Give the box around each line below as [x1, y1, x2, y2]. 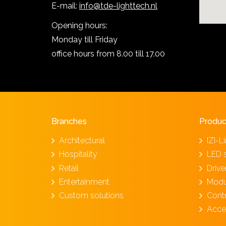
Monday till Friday [51, 35, 118, 44]
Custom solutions [59, 190, 124, 200]
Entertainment [59, 177, 109, 187]
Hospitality [59, 149, 97, 159]
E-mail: [51, 1, 79, 11]
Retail [59, 163, 79, 173]
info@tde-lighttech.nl [79, 1, 157, 11]
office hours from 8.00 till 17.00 [51, 49, 165, 59]
